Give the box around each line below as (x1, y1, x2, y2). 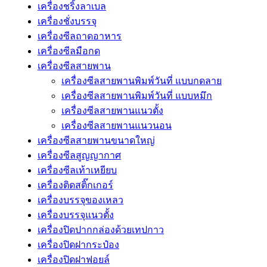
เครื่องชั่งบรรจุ (38, 16, 97, 27)
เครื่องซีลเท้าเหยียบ (38, 165, 117, 176)
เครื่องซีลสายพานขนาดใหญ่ (38, 135, 155, 146)
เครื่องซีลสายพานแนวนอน (61, 120, 172, 131)
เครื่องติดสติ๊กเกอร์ (38, 180, 113, 191)
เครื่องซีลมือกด (38, 46, 100, 57)
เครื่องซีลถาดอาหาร (38, 31, 122, 42)
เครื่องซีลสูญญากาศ (38, 150, 121, 161)
